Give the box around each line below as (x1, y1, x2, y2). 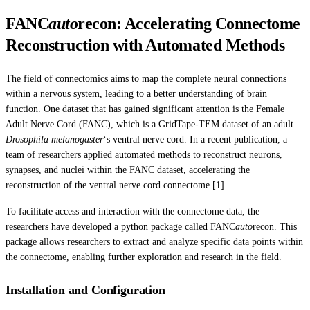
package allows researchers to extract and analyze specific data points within (6, 236, 303, 247)
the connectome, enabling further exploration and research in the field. (6, 251, 282, 262)
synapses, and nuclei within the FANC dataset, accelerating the (6, 164, 250, 175)
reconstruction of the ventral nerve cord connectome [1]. (6, 179, 227, 190)
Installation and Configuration (6, 282, 165, 297)
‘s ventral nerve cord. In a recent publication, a (103, 134, 287, 145)
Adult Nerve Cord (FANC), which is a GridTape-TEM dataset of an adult (6, 118, 293, 129)
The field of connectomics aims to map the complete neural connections (6, 73, 286, 84)
